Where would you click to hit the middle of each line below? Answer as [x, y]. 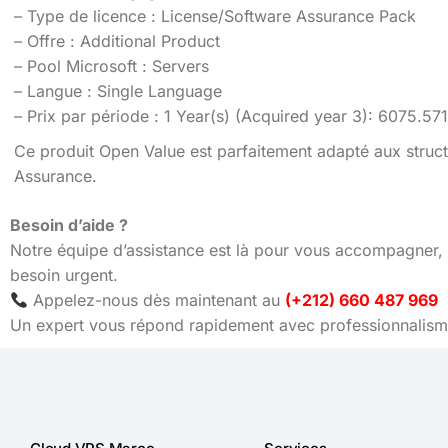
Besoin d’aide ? [69, 225]
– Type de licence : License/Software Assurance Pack [215, 16]
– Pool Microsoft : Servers [111, 66]
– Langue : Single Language [118, 91]
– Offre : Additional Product [117, 41]
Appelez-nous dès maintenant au [157, 300]
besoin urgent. [64, 275]
